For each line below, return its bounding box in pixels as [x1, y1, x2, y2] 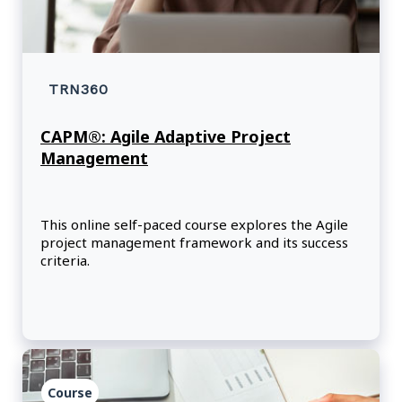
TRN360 [48, 81, 109, 99]
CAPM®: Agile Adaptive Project [40, 126, 291, 148]
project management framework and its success [40, 233, 348, 252]
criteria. [40, 251, 90, 270]
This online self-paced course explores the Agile [40, 215, 348, 234]
